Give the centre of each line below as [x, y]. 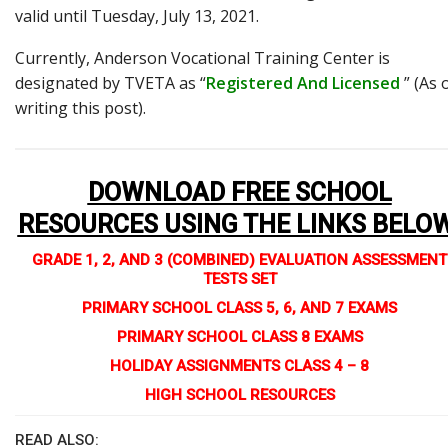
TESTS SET [239, 278]
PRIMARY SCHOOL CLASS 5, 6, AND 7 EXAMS [239, 307]
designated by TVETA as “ [110, 82]
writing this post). [80, 107]
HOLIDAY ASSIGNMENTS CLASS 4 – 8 [239, 365]
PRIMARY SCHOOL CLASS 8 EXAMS [239, 336]
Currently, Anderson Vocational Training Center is [202, 57]
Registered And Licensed [303, 82]
